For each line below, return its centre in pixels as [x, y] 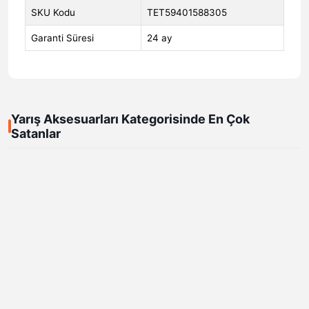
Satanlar [36, 133]
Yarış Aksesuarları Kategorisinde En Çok [130, 119]
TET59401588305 [187, 12]
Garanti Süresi [62, 38]
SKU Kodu [53, 12]
